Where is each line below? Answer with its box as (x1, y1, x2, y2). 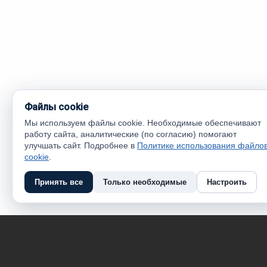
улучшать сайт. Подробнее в (24, 141, 137, 150)
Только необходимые (103, 178, 187, 187)
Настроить (207, 178, 247, 187)
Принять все (35, 178, 83, 187)
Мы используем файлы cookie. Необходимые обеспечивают (24, 118, 261, 128)
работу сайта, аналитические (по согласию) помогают (24, 129, 237, 139)
